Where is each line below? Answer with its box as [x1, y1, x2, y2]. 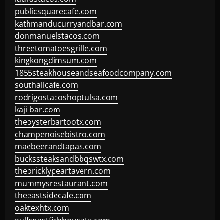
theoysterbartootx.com [15, 116, 101, 127]
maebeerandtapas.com [15, 141, 101, 152]
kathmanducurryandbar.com [15, 18, 122, 29]
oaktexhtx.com [15, 202, 69, 213]
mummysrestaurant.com [15, 178, 108, 189]
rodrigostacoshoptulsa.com [15, 92, 118, 103]
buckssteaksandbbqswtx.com [15, 153, 124, 164]
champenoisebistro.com [15, 129, 105, 139]
